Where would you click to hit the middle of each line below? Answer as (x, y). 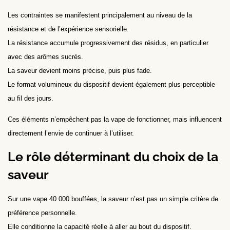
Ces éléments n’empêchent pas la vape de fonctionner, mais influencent (115, 120)
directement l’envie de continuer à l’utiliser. (71, 133)
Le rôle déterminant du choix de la (113, 156)
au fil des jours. (31, 99)
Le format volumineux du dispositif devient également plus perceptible (111, 85)
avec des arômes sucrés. (45, 57)
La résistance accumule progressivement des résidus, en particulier (108, 43)
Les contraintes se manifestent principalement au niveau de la (100, 15)
